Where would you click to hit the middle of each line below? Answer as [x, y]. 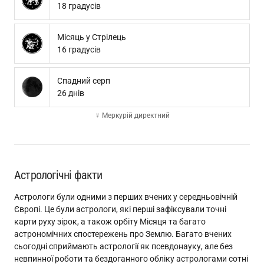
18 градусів [79, 6]
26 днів [71, 93]
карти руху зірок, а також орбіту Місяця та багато [110, 222]
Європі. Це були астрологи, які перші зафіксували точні [120, 209]
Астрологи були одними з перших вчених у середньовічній [126, 197]
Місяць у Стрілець [92, 37]
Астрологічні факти [58, 175]
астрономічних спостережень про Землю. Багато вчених [123, 234]
